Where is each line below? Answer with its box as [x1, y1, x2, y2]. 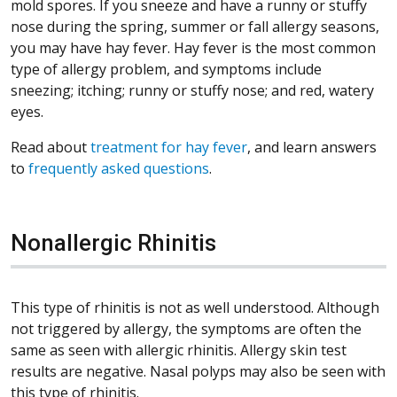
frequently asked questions [28, 158, 209, 178]
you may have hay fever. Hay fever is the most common [11, 37, 376, 58]
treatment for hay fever [90, 136, 247, 157]
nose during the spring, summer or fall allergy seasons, [11, 16, 379, 36]
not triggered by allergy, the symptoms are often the [11, 318, 362, 339]
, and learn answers [247, 136, 377, 157]
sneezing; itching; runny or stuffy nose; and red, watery [11, 80, 374, 100]
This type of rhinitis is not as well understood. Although [11, 297, 379, 317]
